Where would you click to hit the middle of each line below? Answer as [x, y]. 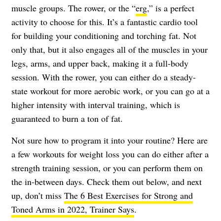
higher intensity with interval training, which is [96, 104]
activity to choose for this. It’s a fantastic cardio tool [105, 21]
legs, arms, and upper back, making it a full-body [100, 63]
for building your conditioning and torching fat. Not [104, 35]
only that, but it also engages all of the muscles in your [110, 49]
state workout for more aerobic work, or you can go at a [110, 91]
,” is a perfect [171, 8]
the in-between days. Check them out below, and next [107, 181]
